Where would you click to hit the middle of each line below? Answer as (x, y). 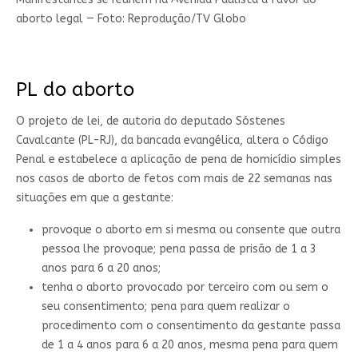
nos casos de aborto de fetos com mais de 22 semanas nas (174, 179)
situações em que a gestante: (94, 198)
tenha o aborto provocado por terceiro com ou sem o (185, 288)
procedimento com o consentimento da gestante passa (191, 326)
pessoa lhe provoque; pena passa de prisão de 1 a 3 (179, 249)
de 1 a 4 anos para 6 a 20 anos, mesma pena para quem (189, 345)
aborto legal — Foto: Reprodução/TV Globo (131, 19)
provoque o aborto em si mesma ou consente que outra (191, 230)
